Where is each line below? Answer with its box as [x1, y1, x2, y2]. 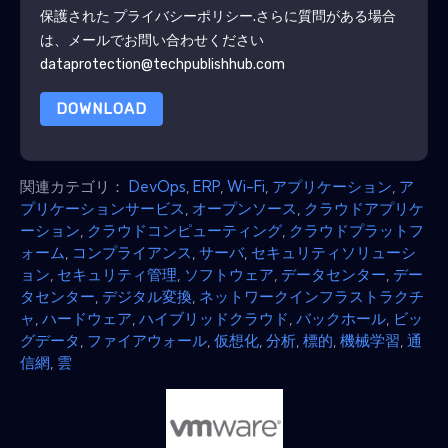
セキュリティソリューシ [251, 242, 416, 262]
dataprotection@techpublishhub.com [39, 55, 285, 73]
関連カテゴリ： [20, 176, 129, 196]
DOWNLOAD [55, 99, 147, 118]
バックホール [296, 308, 386, 328]
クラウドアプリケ [304, 198, 424, 218]
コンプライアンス [72, 242, 192, 262]
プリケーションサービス [20, 198, 185, 218]
